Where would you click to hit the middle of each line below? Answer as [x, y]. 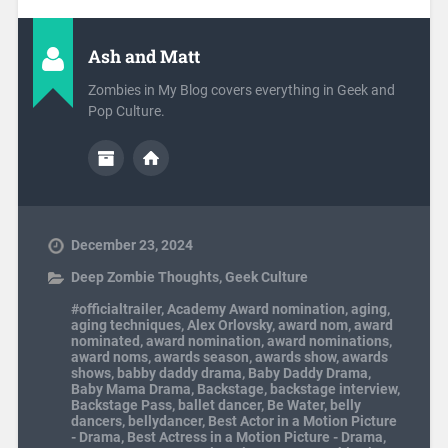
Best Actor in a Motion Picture [302, 421]
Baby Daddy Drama [307, 373]
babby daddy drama [179, 373]
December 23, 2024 [131, 245]
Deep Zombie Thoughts [144, 277]
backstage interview [333, 389]
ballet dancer [219, 405]
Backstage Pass [121, 405]
